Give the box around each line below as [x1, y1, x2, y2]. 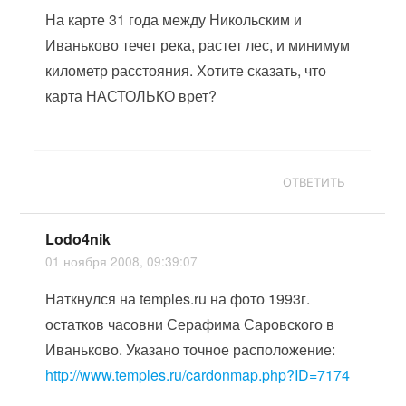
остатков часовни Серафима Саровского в [45, 314, 335, 334]
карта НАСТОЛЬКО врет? [45, 85, 217, 106]
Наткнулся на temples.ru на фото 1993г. [45, 288, 311, 309]
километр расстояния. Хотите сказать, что [45, 60, 327, 81]
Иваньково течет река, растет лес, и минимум [45, 34, 351, 55]
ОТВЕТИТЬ [283, 175, 346, 189]
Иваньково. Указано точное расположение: [45, 339, 336, 360]
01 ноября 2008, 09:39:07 [45, 252, 198, 270]
